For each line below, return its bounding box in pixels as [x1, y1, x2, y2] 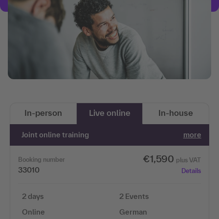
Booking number [18, 155, 65, 163]
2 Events [119, 192, 149, 200]
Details [181, 167, 201, 175]
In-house [158, 108, 194, 117]
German [119, 207, 147, 216]
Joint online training [22, 130, 89, 139]
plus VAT [175, 156, 201, 164]
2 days [22, 192, 44, 200]
